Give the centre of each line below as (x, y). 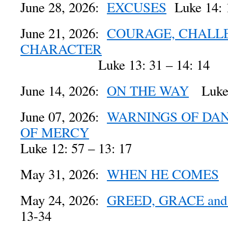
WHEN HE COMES (163, 174)
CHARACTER (61, 49)
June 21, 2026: (64, 33)
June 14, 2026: (64, 91)
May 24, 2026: (64, 200)
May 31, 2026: (64, 174)
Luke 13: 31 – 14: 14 (115, 65)
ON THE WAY (148, 91)
